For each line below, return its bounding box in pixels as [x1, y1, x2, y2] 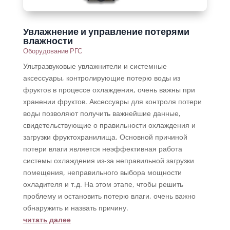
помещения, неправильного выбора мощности [23, 167, 182, 178]
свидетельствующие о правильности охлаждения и [23, 120, 196, 130]
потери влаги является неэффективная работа [23, 144, 182, 154]
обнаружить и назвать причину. [23, 203, 128, 213]
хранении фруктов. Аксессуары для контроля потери [23, 97, 202, 107]
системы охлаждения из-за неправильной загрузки [23, 156, 194, 166]
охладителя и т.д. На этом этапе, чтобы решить [23, 179, 183, 189]
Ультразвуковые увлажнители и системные [23, 61, 167, 71]
